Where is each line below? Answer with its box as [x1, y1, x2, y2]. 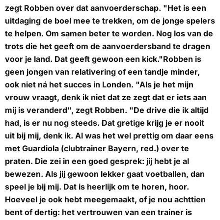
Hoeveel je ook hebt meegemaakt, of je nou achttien [5, 194, 206, 205]
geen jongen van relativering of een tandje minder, [5, 67, 200, 77]
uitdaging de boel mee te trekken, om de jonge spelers [5, 16, 215, 26]
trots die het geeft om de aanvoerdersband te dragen [5, 41, 210, 52]
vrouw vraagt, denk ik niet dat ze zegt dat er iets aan [5, 92, 207, 103]
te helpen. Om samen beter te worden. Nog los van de [5, 28, 213, 39]
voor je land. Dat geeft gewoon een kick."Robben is [5, 54, 201, 64]
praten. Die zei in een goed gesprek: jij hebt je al [5, 156, 189, 166]
